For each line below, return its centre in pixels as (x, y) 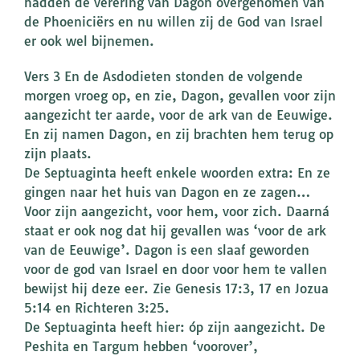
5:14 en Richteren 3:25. (97, 308)
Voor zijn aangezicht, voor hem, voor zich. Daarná (177, 212)
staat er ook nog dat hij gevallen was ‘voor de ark (175, 231)
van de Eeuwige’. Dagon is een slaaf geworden (167, 250)
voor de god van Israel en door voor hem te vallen (176, 270)
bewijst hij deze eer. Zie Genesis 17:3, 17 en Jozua (176, 289)
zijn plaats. (58, 154)
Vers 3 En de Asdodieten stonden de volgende (164, 77)
